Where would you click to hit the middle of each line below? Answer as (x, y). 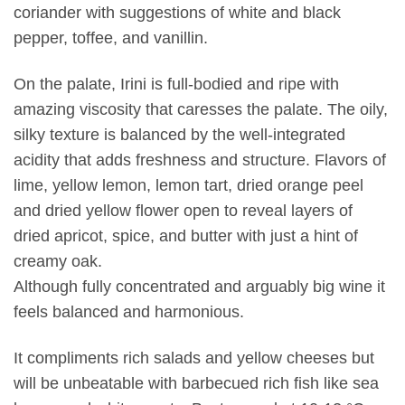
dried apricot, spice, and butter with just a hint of (186, 235)
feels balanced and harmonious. (129, 311)
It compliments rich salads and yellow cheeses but (194, 358)
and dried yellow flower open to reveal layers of (183, 210)
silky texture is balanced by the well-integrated (179, 134)
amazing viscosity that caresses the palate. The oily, (201, 109)
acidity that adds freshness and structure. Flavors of (200, 160)
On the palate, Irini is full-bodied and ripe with (176, 84)
